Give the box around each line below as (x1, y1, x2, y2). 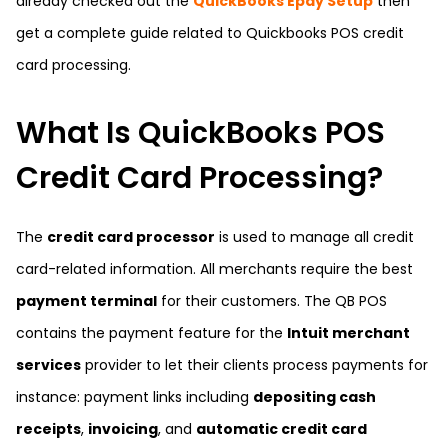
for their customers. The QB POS (157, 291, 387, 311)
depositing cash (253, 387, 376, 407)
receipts (16, 419, 81, 439)
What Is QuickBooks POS (16, 112, 385, 154)
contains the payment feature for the (16, 323, 287, 343)
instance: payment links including (16, 387, 253, 407)
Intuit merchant (287, 323, 410, 343)
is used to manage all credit (215, 227, 414, 247)
